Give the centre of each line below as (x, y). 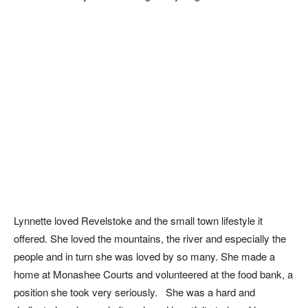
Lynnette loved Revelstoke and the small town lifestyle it (138, 220)
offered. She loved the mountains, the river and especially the (150, 238)
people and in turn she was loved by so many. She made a (144, 256)
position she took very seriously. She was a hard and (134, 292)
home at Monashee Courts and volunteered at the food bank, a (153, 274)
